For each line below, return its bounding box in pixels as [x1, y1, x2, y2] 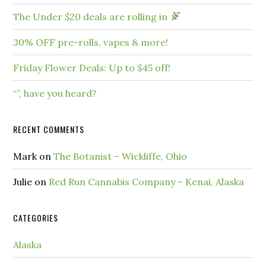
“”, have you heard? [13, 87, 97, 99]
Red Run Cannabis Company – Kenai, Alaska [49, 175, 245, 188]
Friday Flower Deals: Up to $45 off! [13, 61, 171, 74]
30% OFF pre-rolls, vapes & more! [13, 36, 169, 48]
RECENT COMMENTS [13, 122, 85, 135]
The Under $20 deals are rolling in [13, 10, 170, 23]
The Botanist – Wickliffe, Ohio [53, 150, 188, 162]
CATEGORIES [13, 211, 59, 224]
